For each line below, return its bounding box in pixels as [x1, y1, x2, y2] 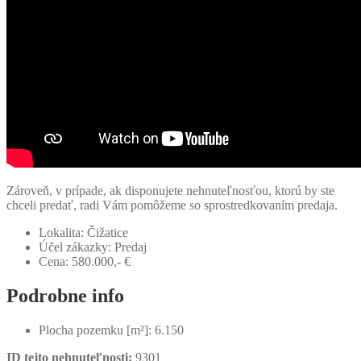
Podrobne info [6, 284, 124, 306]
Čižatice [87, 226, 131, 240]
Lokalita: [39, 226, 84, 240]
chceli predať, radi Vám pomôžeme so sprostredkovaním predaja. [6, 198, 338, 213]
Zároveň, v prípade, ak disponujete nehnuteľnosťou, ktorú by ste [6, 184, 334, 198]
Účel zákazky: [39, 240, 111, 255]
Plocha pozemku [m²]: [39, 322, 151, 337]
